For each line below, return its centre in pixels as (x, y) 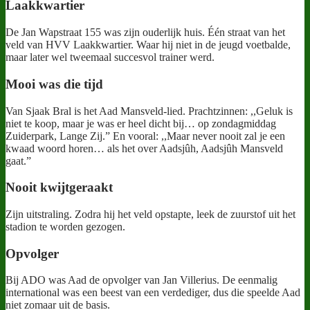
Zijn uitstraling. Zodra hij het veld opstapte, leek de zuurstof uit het (151, 214)
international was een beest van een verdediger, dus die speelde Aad (153, 293)
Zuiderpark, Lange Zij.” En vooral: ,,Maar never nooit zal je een (145, 136)
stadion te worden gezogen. (65, 227)
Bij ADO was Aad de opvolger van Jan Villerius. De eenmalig (142, 280)
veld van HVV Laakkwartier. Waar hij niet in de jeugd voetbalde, (148, 45)
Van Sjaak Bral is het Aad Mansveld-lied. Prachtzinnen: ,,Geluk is (149, 111)
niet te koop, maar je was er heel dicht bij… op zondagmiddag (141, 123)
